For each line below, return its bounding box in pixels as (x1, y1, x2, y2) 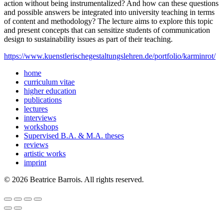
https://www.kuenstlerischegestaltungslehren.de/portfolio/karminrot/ (4, 51, 216, 60)
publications (24, 95, 62, 104)
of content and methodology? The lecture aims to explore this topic (4, 16, 213, 25)
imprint (24, 158, 46, 167)
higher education (24, 86, 76, 95)
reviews (24, 140, 48, 149)
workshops (24, 122, 58, 131)
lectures (24, 104, 48, 113)
